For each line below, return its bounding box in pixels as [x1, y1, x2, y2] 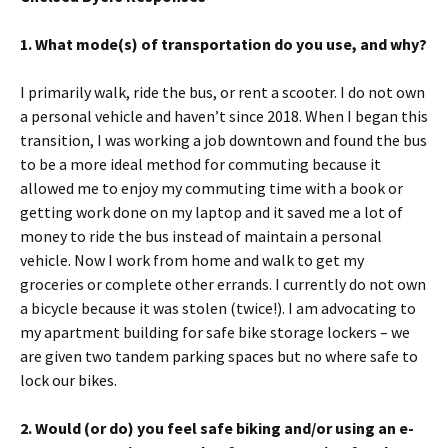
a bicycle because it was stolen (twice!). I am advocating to [20, 298, 416, 318]
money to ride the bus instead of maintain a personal [20, 226, 382, 246]
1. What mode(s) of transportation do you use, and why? [20, 34, 427, 54]
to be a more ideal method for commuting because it [20, 154, 381, 174]
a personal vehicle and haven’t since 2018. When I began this [20, 106, 428, 126]
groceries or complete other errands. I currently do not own [20, 274, 426, 294]
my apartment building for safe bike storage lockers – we [20, 322, 410, 342]
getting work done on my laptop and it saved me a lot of [20, 202, 403, 222]
